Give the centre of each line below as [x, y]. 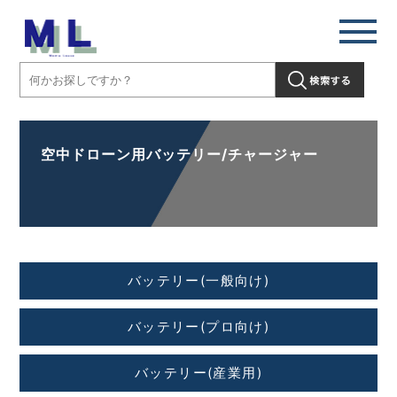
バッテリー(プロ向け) [198, 327]
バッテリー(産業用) [198, 373]
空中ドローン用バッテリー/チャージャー [180, 154]
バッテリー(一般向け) [198, 280]
